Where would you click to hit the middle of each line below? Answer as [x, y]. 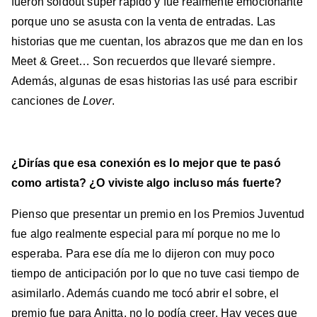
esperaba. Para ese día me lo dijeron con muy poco [143, 254]
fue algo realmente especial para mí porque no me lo [146, 234]
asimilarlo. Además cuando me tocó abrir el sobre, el [145, 294]
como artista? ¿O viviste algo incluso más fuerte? [148, 183]
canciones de [47, 101]
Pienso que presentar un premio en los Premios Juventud [158, 214]
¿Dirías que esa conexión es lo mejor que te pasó [146, 163]
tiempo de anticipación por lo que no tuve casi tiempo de [155, 274]
